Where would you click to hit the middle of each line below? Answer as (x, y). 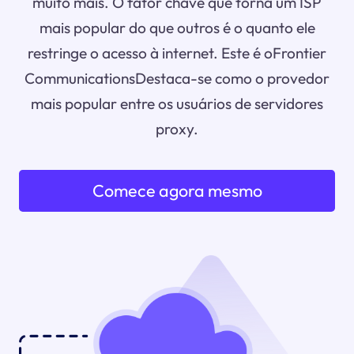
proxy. (177, 129)
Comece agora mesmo (177, 191)
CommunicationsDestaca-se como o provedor (177, 79)
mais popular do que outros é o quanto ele (177, 28)
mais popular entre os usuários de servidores (177, 104)
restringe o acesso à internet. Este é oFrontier (177, 53)
